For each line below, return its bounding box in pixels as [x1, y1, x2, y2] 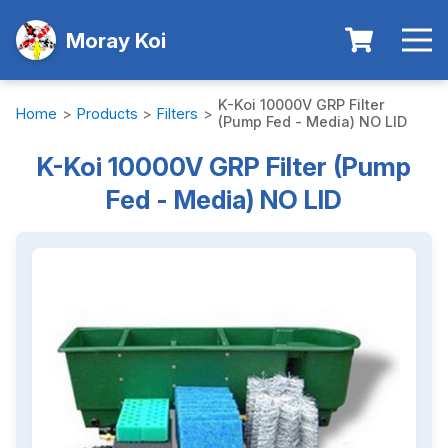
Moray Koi [66, 27, 166, 53]
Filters [157, 104, 199, 122]
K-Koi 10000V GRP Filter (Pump [37, 151, 411, 182]
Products [76, 104, 138, 122]
